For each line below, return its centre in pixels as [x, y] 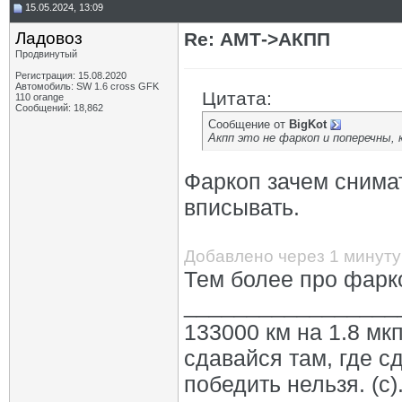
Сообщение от [249, 124]
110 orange [39, 97]
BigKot [308, 124]
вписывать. [242, 207]
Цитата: [237, 98]
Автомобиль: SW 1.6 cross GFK [87, 86]
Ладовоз [49, 38]
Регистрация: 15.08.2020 [71, 75]
